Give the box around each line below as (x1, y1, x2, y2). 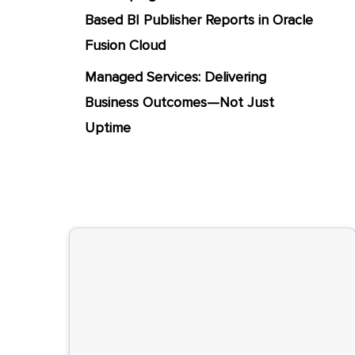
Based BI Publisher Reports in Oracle (85, 11, 314, 29)
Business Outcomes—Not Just (85, 94, 275, 111)
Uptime (85, 119, 132, 136)
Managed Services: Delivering (85, 68, 267, 86)
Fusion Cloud (85, 36, 166, 54)
